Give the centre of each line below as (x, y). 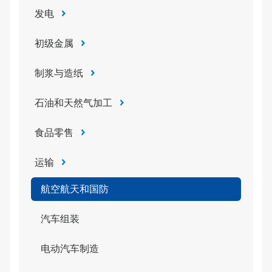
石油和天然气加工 (73, 103)
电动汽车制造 (70, 249)
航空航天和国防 (75, 189)
